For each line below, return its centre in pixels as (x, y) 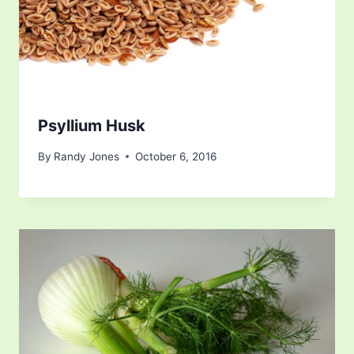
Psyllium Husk (92, 126)
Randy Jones (87, 156)
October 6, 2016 (176, 156)
